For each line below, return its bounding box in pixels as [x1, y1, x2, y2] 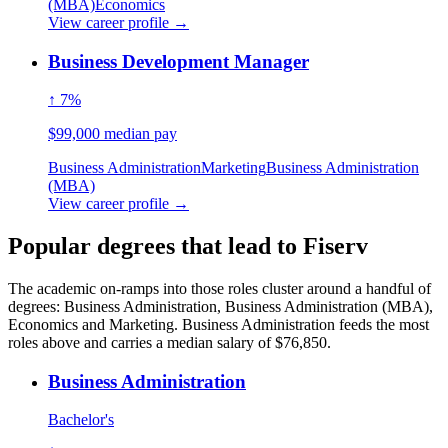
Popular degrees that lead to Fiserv [8, 233, 368, 260]
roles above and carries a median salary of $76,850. [8, 334, 331, 352]
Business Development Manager [48, 50, 309, 72]
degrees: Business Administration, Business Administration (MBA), [8, 298, 433, 316]
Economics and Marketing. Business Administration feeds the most [8, 316, 429, 334]
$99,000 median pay [48, 125, 177, 143]
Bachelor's [48, 411, 114, 429]
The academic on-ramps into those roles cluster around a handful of [8, 280, 431, 298]
